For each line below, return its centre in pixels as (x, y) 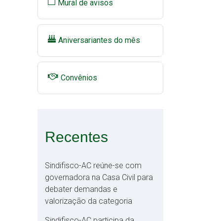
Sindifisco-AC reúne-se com (93, 166)
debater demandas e (81, 189)
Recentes (76, 137)
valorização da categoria (89, 201)
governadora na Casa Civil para (99, 177)
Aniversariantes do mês (99, 40)
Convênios (79, 78)
